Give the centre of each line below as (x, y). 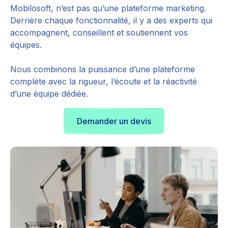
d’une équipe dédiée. (49, 94)
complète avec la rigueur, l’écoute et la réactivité (104, 82)
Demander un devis (114, 121)
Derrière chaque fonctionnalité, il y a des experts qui (111, 21)
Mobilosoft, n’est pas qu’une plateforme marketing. (108, 8)
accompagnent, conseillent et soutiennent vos (99, 33)
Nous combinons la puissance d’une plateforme (103, 69)
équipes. (26, 45)
